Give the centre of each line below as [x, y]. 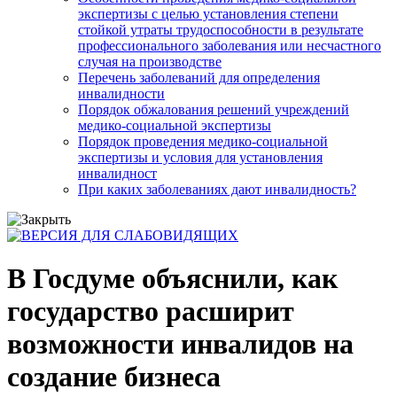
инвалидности [121, 93]
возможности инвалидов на [180, 344]
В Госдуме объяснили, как [172, 279]
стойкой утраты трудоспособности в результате [221, 29]
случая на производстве [150, 61]
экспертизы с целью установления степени [208, 13]
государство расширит [151, 311]
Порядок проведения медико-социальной [203, 141]
